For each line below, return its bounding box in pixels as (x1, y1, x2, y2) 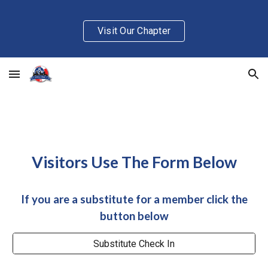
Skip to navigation (184, 17, 258, 28)
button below (99, 209, 169, 223)
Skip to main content (10, 17, 95, 28)
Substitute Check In (93, 237, 175, 249)
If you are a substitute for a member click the (20, 193, 248, 206)
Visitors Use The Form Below (31, 153, 237, 172)
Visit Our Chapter (97, 25, 171, 36)
